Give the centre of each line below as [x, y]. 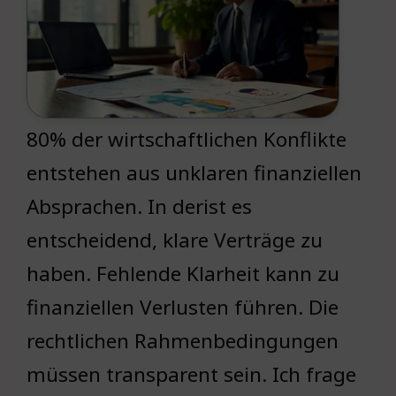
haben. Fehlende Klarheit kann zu [183, 274]
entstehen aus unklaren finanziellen [194, 173]
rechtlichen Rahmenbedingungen [183, 341]
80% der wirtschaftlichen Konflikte [187, 140]
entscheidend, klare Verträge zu [175, 240]
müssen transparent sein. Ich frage [191, 375]
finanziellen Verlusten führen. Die [183, 308]
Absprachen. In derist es [139, 207]
